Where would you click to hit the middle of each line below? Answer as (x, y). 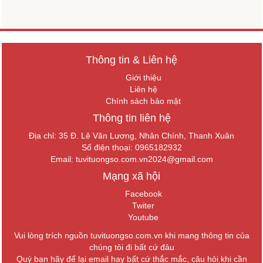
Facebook (143, 193)
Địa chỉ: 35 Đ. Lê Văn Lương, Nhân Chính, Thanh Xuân (131, 135)
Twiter (143, 205)
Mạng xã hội (131, 176)
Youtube (143, 217)
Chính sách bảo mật (143, 101)
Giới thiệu (143, 77)
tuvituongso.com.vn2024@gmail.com (144, 159)
